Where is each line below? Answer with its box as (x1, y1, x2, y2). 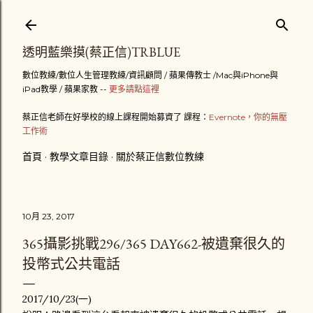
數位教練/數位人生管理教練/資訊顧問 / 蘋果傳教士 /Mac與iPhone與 (22, 70, 278, 80)
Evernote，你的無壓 (209, 112, 287, 122)
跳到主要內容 (115, 8, 198, 27)
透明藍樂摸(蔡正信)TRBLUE (22, 44, 180, 60)
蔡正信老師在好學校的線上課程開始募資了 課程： (22, 112, 209, 122)
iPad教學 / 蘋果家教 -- (22, 84, 109, 94)
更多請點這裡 (109, 84, 159, 94)
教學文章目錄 (50, 150, 108, 163)
